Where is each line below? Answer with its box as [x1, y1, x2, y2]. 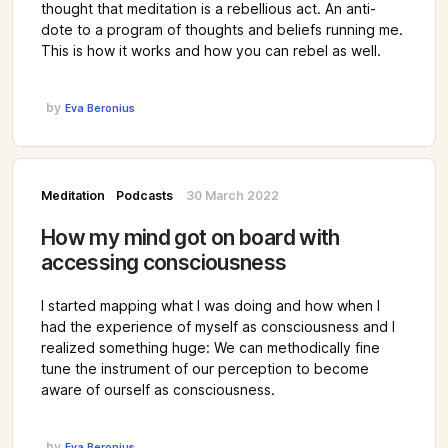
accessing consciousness [41, 249, 287, 275]
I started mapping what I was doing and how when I [41, 297, 380, 314]
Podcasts [115, 187, 173, 203]
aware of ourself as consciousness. [41, 381, 275, 398]
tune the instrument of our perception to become [41, 360, 369, 377]
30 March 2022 [186, 187, 279, 203]
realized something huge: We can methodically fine [41, 339, 380, 356]
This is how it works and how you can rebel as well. [41, 43, 381, 60]
